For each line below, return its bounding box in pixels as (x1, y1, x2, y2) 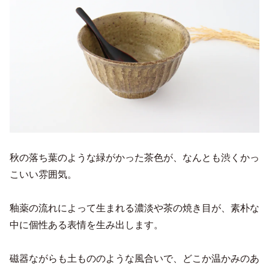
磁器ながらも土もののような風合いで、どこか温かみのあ (10, 253, 259, 264)
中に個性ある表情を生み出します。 (10, 220, 163, 231)
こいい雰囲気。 (10, 169, 77, 180)
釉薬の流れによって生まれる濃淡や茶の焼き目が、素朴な (10, 203, 259, 214)
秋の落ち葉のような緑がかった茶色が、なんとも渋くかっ (10, 153, 259, 163)
